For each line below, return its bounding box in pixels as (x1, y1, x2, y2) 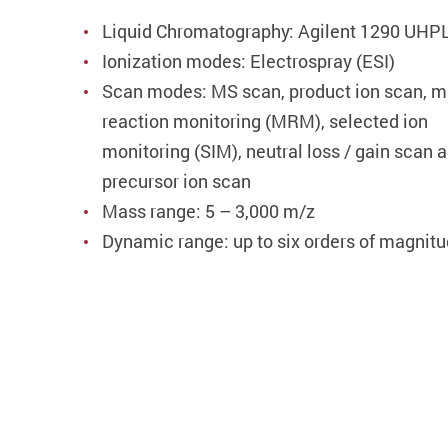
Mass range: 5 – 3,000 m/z (102, 199, 315, 224)
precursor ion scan (102, 169, 251, 194)
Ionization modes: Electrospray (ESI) (102, 49, 395, 74)
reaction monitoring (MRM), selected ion (102, 109, 428, 134)
